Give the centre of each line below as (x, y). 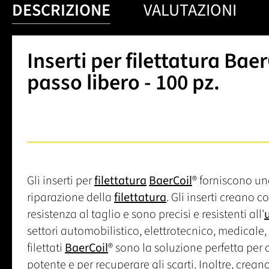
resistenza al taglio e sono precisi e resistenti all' (146, 214)
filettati (46, 248)
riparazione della (71, 197)
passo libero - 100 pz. (123, 82)
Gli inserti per (61, 180)
